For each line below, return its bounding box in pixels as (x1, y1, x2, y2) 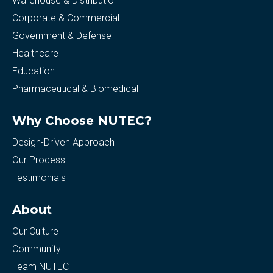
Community (12, 243, 61, 255)
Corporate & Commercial (12, 12, 119, 24)
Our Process (12, 154, 65, 166)
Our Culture (12, 225, 58, 237)
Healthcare (12, 48, 58, 59)
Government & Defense (12, 30, 112, 41)
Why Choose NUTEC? (12, 113, 152, 128)
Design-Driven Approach (12, 136, 115, 148)
